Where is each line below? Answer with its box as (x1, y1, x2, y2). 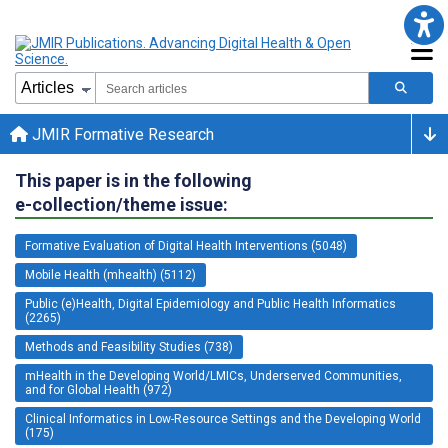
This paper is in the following (15, 169, 252, 191)
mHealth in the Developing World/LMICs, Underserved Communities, (25, 368, 402, 383)
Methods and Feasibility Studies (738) (25, 339, 233, 354)
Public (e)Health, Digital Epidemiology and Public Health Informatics (25, 296, 396, 311)
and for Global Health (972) (25, 382, 172, 397)
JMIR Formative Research (28, 124, 214, 144)
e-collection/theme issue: (15, 193, 228, 215)
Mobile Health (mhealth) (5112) (25, 267, 196, 282)
